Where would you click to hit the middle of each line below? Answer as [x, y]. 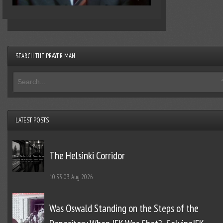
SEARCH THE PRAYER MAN [45, 56]
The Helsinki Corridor [87, 156]
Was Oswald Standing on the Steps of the [124, 209]
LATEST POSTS [32, 120]
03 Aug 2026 [78, 177]
